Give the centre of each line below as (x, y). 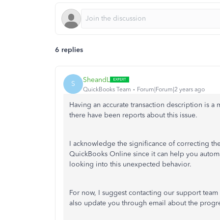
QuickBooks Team (107, 89)
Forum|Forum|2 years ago (171, 89)
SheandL (96, 80)
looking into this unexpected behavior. (131, 164)
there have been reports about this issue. (133, 115)
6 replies (69, 50)
